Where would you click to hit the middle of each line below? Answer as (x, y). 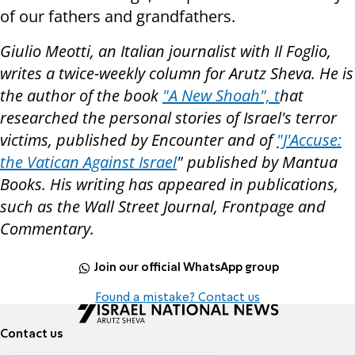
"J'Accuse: (309, 140)
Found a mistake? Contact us (177, 298)
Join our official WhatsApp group (187, 267)
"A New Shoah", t (221, 96)
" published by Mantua (257, 162)
